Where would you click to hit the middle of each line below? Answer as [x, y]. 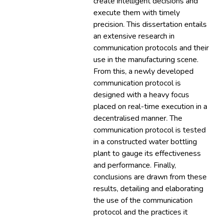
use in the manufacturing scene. [146, 60]
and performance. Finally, [135, 165]
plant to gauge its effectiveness [147, 153]
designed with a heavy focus [141, 95]
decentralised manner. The [138, 118]
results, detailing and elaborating [148, 189]
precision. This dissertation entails [150, 24]
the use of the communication [143, 200]
